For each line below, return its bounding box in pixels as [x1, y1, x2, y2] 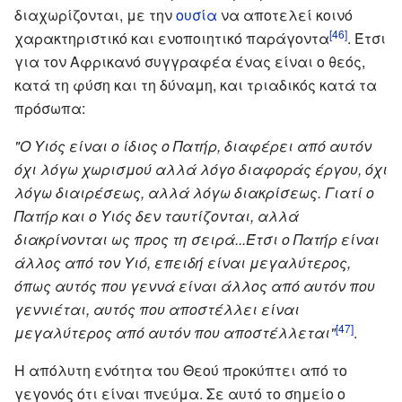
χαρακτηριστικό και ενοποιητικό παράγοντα [14, 27, 329, 48]
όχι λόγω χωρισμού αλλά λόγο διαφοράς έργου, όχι [14, 158, 388, 179]
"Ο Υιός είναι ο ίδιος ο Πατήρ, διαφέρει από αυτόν [14, 135, 371, 156]
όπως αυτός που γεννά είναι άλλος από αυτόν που [14, 275, 375, 296]
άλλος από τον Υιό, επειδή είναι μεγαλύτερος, [14, 251, 351, 273]
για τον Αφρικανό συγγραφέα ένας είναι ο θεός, [14, 50, 365, 72]
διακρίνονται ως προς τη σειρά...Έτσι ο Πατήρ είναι [14, 228, 380, 249]
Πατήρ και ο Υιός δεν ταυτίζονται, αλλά [14, 205, 299, 226]
